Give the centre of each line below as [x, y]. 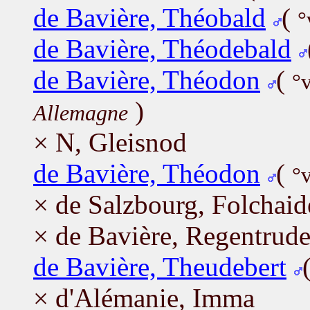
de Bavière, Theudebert [160, 266]
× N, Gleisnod [110, 142]
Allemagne [81, 113]
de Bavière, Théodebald [162, 48]
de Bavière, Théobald [149, 17]
